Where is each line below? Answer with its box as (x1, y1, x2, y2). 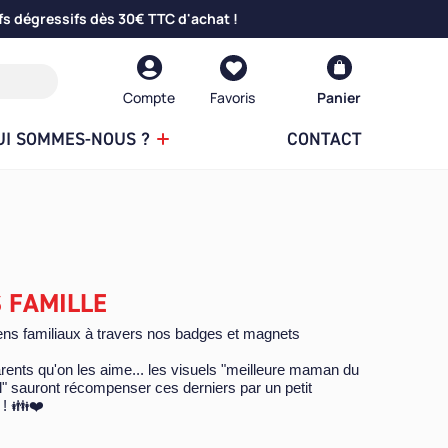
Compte (123, 88, 175, 108)
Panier (317, 88, 361, 108)
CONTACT (286, 127, 361, 152)
